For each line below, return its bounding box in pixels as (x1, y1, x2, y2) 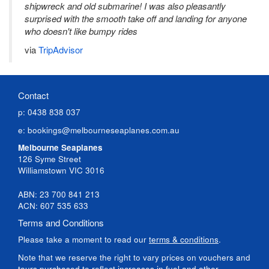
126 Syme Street (18, 153, 81, 165)
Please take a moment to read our (18, 234, 149, 245)
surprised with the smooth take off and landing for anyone (25, 11, 247, 25)
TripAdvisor (38, 43, 83, 56)
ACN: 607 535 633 (18, 200, 88, 211)
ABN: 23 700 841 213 (18, 189, 100, 200)
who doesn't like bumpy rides (25, 24, 138, 37)
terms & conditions (149, 234, 219, 245)
